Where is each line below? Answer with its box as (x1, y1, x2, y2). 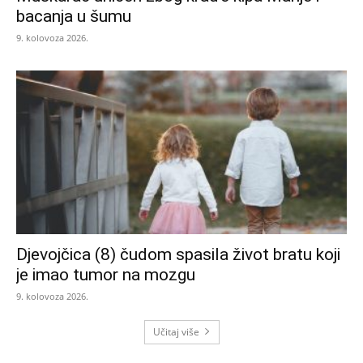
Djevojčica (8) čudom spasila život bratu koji (16, 244, 340, 264)
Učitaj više (152, 324, 199, 339)
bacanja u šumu (16, 6, 131, 27)
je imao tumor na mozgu (16, 264, 195, 284)
